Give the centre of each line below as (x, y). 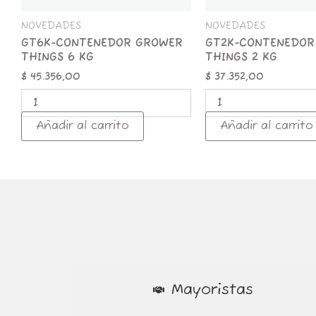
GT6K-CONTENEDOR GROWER (102, 44)
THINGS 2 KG (241, 58)
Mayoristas (213, 290)
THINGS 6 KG (57, 58)
